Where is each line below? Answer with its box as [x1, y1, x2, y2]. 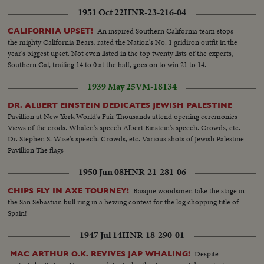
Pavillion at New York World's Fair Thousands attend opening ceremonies [8, 110, 238, 122]
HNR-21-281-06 [123, 165, 186, 179]
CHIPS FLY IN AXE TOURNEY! [8, 186, 130, 195]
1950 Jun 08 [78, 165, 124, 179]
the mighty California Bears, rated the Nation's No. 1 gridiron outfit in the [8, 36, 238, 48]
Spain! [8, 207, 28, 219]
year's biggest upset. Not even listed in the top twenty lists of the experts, [8, 47, 234, 59]
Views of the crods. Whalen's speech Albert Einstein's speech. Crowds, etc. [8, 121, 241, 133]
